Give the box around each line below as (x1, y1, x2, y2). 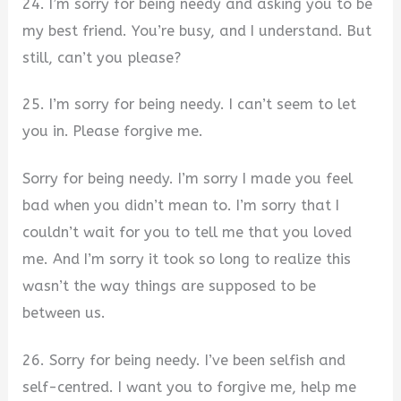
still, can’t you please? (22, 48, 182, 66)
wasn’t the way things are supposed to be (22, 277, 317, 294)
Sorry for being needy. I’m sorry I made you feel (22, 170, 354, 187)
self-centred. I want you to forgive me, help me (22, 378, 357, 396)
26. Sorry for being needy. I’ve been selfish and (22, 351, 346, 369)
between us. (22, 304, 107, 321)
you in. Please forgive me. (22, 123, 204, 141)
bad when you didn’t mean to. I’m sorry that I (22, 197, 340, 214)
